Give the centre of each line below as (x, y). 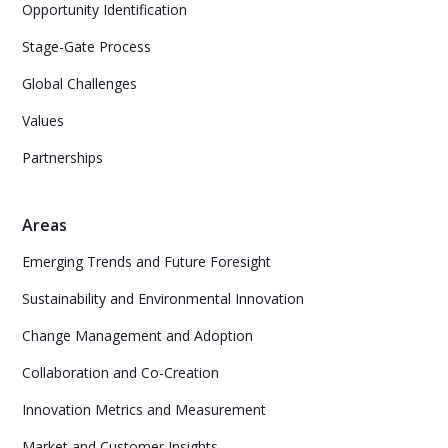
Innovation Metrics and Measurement (144, 409)
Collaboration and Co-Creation (121, 372)
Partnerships (63, 157)
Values (43, 120)
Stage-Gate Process (87, 46)
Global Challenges (80, 83)
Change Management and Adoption (138, 335)
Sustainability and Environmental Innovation (163, 298)
